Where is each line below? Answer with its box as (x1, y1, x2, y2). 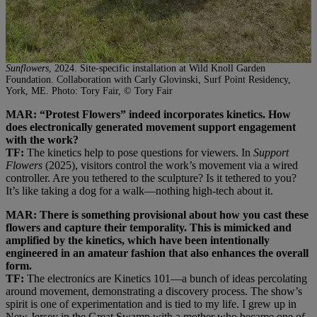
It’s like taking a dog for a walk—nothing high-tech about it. (6, 184, 273, 197)
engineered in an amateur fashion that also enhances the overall (6, 246, 309, 259)
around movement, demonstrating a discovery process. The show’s (6, 284, 302, 297)
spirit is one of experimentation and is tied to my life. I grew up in (6, 297, 296, 310)
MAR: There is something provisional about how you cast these (6, 208, 309, 221)
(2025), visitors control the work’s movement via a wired (45, 158, 298, 171)
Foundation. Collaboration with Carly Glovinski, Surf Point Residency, (6, 74, 291, 85)
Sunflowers (6, 62, 49, 74)
